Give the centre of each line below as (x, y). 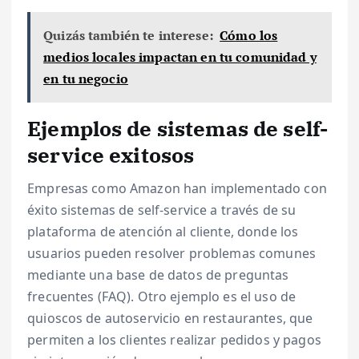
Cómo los (249, 35)
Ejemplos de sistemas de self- (178, 128)
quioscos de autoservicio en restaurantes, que (170, 318)
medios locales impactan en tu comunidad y (180, 56)
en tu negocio (86, 78)
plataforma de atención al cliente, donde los (163, 231)
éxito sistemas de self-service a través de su (162, 210)
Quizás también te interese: (128, 35)
